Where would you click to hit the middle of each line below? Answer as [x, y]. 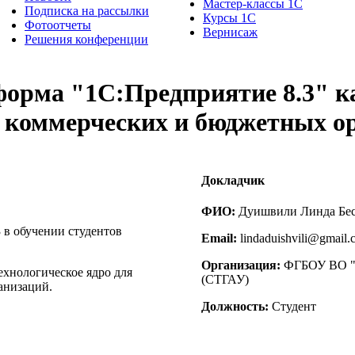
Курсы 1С [229, 17]
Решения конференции [86, 39]
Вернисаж [230, 32]
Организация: [241, 265]
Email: [219, 239]
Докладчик [233, 181]
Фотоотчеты [58, 25]
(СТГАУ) [225, 280]
